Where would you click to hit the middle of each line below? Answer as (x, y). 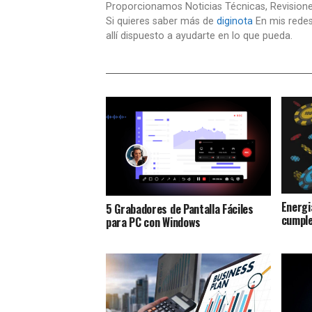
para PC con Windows (153, 222)
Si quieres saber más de (161, 21)
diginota (235, 21)
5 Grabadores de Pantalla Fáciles (180, 209)
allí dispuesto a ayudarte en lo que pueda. (199, 36)
